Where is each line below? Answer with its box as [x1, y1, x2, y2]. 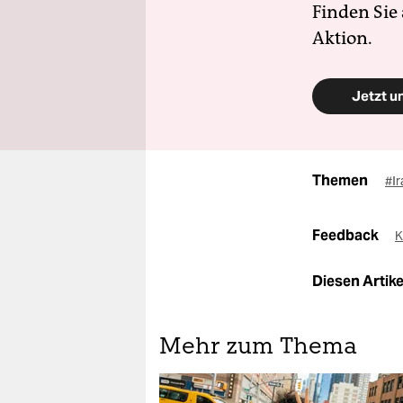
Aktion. [312, 27, 372, 49]
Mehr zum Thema [159, 336, 357, 359]
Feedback [312, 226, 381, 245]
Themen [312, 171, 368, 190]
